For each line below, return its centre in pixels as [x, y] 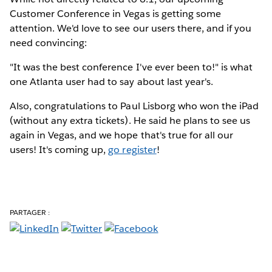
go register [132, 149]
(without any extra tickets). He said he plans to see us [130, 120]
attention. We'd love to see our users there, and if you [131, 28]
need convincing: [49, 42]
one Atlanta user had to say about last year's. [111, 81]
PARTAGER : [30, 212]
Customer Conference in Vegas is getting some [115, 13]
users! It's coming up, [59, 149]
